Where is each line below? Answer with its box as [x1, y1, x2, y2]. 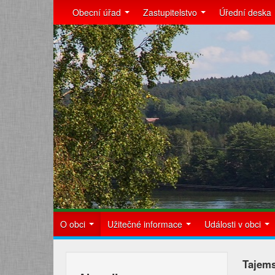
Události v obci [204, 218, 263, 230]
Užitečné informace [107, 218, 185, 230]
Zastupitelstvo [143, 6, 199, 18]
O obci [60, 218, 88, 230]
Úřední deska [219, 6, 271, 18]
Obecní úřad [72, 6, 123, 18]
